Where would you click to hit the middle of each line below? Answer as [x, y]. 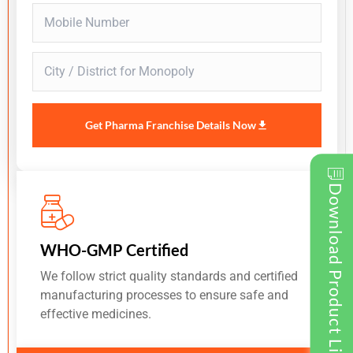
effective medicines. [96, 314]
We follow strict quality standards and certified [169, 276]
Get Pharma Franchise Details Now [171, 124]
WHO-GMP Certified [114, 249]
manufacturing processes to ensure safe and [164, 295]
